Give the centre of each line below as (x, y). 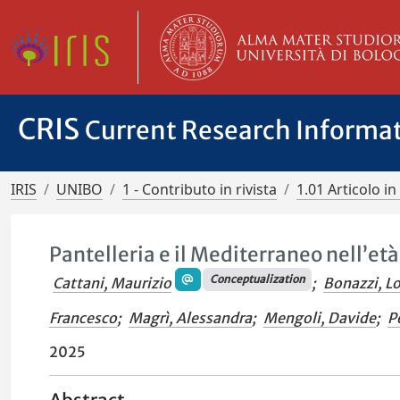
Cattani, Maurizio (112, 283)
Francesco (83, 318)
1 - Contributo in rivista (200, 189)
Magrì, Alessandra (191, 318)
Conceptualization (257, 279)
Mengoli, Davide (320, 318)
